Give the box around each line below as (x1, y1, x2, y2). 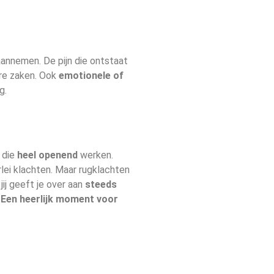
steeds (85, 178, 117, 190)
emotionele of (59, 69, 124, 81)
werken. (78, 149, 113, 161)
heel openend (17, 149, 78, 161)
